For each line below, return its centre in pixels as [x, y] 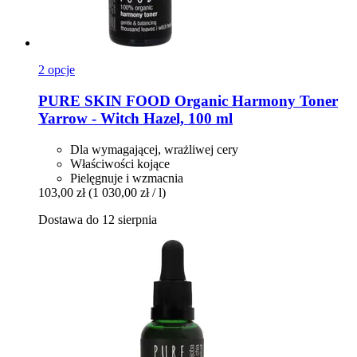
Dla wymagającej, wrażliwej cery [154, 149]
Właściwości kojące [120, 163]
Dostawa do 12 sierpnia [98, 219]
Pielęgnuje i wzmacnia [127, 178]
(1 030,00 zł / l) [127, 192]
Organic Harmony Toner [254, 101]
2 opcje [57, 70]
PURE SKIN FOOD [104, 101]
